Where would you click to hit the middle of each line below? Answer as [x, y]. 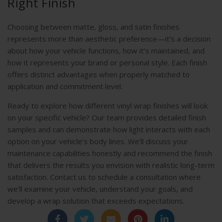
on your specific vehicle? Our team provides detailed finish [107, 118]
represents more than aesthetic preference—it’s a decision [109, 39]
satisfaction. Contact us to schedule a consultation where [104, 177]
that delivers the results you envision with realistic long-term [111, 165]
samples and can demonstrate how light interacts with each [109, 130]
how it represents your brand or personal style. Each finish [107, 63]
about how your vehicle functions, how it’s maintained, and [106, 51]
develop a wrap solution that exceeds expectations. [96, 201]
